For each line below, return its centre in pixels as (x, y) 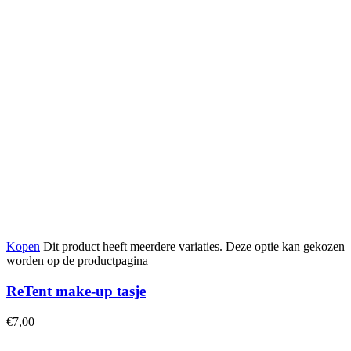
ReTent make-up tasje (76, 291)
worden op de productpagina (77, 261)
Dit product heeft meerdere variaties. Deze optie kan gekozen (194, 247)
